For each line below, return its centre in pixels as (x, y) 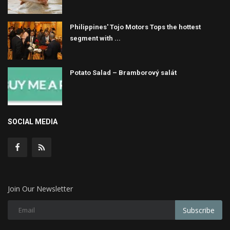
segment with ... (95, 39)
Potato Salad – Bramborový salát (123, 73)
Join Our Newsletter (40, 189)
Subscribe (199, 210)
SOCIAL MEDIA (33, 122)
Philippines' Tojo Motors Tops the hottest (135, 27)
